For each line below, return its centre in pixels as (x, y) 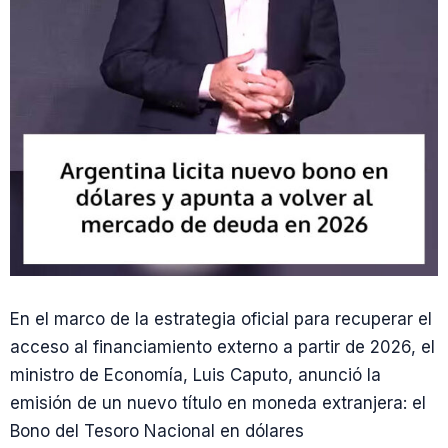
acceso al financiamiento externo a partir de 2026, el (222, 347)
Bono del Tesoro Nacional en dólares (157, 431)
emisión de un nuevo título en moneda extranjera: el (218, 403)
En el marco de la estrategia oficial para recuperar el (221, 319)
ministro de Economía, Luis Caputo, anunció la (195, 375)
